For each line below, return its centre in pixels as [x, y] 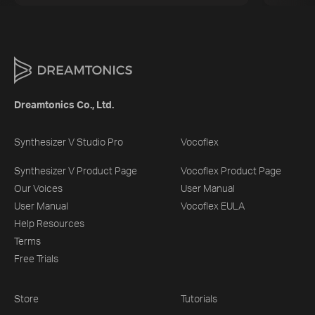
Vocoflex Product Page [231, 171]
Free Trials [36, 259]
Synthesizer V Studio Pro [69, 142]
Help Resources [49, 224]
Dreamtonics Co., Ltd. [64, 105]
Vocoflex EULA [213, 206]
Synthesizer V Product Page [76, 171]
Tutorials [199, 299]
